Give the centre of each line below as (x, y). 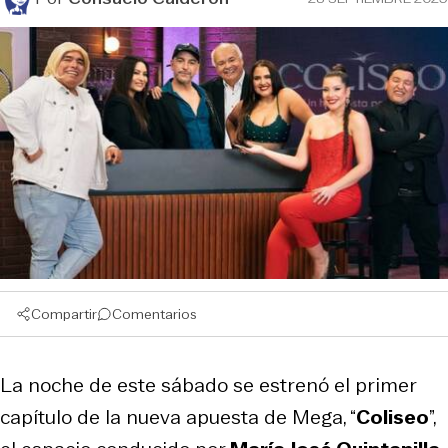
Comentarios (154, 313)
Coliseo (392, 416)
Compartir (64, 313)
